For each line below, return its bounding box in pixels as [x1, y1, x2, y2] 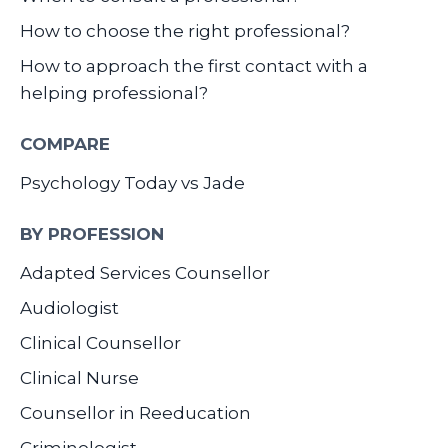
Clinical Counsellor [20, 332, 181, 353]
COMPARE [20, 133, 110, 154]
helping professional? [20, 82, 208, 103]
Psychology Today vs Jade [20, 172, 245, 193]
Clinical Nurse [20, 367, 139, 388]
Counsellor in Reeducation [20, 402, 251, 423]
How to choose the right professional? [20, 20, 350, 41]
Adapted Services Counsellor [20, 262, 270, 283]
